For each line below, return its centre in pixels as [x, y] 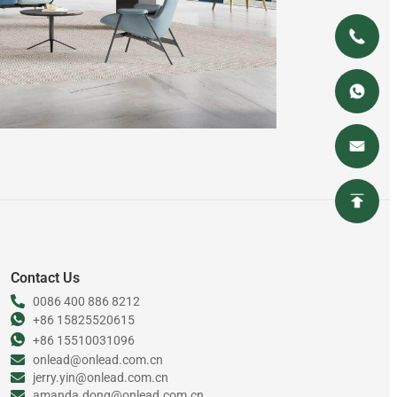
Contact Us [45, 277]
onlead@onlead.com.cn [97, 359]
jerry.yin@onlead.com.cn [100, 377]
